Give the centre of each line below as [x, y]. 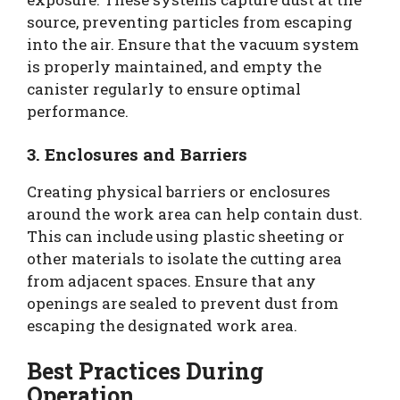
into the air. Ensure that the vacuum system [193, 44]
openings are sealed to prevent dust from [183, 303]
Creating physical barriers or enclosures [179, 191]
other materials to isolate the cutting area [184, 258]
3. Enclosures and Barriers [137, 154]
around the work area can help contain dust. [195, 213]
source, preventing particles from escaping [190, 22]
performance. [78, 111]
